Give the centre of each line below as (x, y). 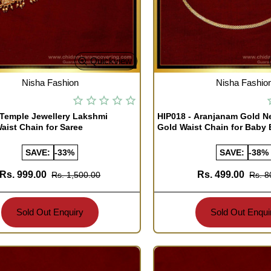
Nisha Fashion (50, 82)
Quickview (111, 61)
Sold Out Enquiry (50, 212)
